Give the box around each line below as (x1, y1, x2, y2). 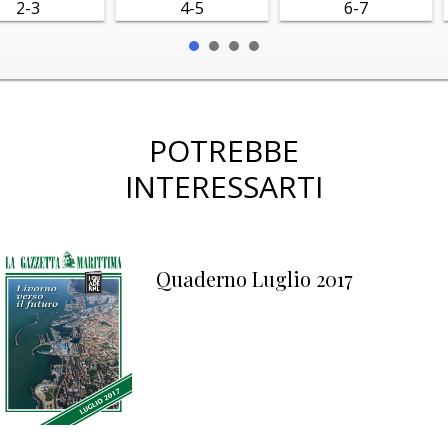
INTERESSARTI (124, 166, 323, 207)
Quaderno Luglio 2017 (155, 265, 353, 292)
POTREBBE (148, 130, 299, 171)
